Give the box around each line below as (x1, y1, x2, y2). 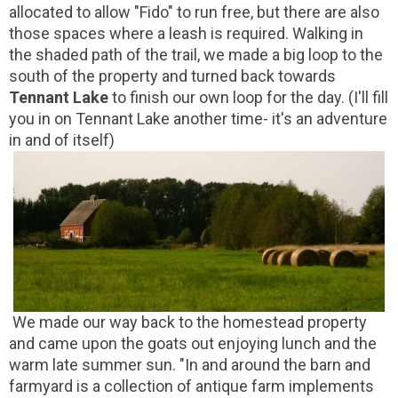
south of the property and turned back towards (9, 66, 336, 85)
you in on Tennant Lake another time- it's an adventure (9, 108, 387, 128)
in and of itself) (9, 130, 115, 149)
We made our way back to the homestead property (9, 312, 367, 331)
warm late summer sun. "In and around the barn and (9, 354, 370, 374)
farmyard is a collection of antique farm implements (9, 376, 374, 395)
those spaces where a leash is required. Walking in (9, 23, 363, 43)
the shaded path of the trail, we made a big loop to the (9, 44, 383, 64)
